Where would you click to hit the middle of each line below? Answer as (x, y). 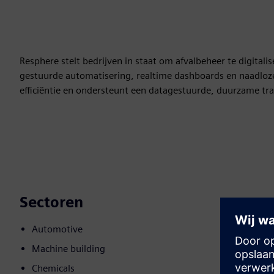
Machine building (68, 249)
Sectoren (51, 202)
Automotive (57, 229)
